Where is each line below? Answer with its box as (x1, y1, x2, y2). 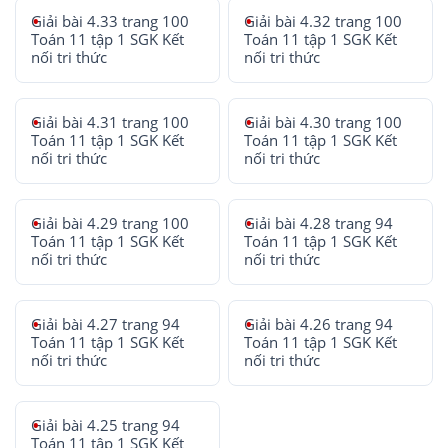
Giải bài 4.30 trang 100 (244, 113, 403, 132)
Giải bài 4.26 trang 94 (244, 315, 394, 334)
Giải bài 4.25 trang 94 (31, 416, 180, 435)
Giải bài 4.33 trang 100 (31, 12, 189, 31)
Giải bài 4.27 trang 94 (31, 315, 180, 334)
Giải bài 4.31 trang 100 (31, 113, 189, 132)
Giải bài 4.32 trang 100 (244, 12, 403, 31)
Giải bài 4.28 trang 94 (244, 214, 394, 233)
